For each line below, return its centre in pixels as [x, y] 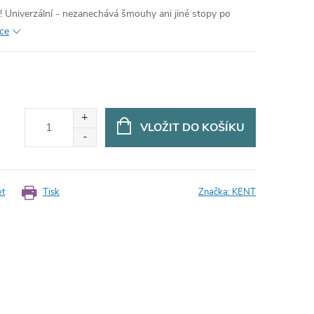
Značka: [215, 192]
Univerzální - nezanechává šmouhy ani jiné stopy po [118, 14]
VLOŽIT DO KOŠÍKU [192, 127]
